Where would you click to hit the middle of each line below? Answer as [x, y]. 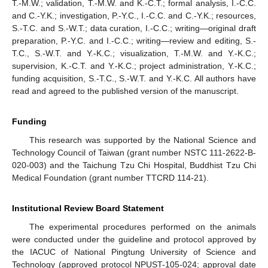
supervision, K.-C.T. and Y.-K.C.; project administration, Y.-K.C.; [134, 66]
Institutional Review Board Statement [88, 208]
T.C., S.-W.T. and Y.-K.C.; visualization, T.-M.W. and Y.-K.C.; [134, 53]
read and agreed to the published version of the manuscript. [125, 91]
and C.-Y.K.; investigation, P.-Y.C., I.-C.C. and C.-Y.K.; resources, [134, 15]
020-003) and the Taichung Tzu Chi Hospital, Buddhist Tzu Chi [134, 165]
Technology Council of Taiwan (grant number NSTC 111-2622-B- [134, 152]
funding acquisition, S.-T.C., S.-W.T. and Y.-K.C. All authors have [134, 78]
